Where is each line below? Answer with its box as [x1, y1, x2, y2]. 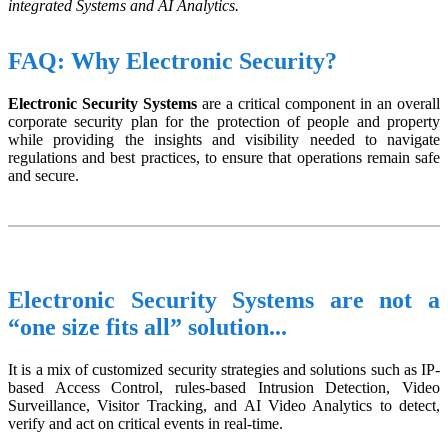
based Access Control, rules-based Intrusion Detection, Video [8, 379, 440, 397]
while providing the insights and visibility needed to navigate [8, 131, 440, 149]
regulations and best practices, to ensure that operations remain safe [8, 149, 440, 167]
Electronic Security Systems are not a [8, 287, 440, 314]
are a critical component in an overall [197, 95, 440, 113]
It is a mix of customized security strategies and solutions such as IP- [8, 361, 440, 379]
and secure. [8, 167, 79, 185]
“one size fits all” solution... [8, 314, 287, 341]
